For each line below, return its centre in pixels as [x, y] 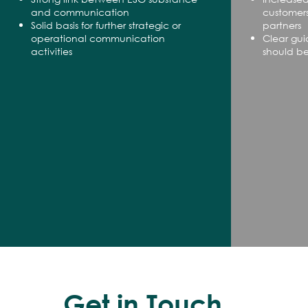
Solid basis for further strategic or [106, 25]
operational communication [98, 38]
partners [282, 25]
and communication [80, 12]
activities [51, 51]
